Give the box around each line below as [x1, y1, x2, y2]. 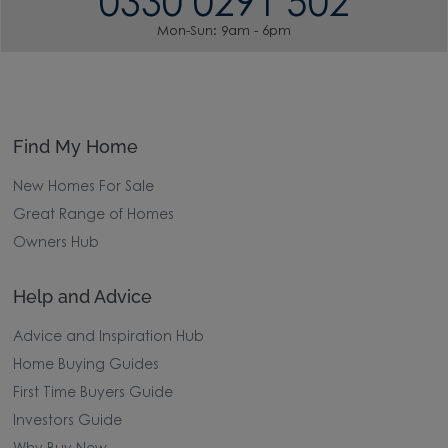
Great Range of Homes [13, 208, 175, 223]
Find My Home [13, 135, 139, 157]
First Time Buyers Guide [13, 386, 174, 401]
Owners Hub [13, 236, 100, 251]
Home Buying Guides [13, 358, 160, 373]
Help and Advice [13, 285, 153, 307]
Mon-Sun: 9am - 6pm [157, 24, 291, 38]
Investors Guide [13, 414, 123, 429]
